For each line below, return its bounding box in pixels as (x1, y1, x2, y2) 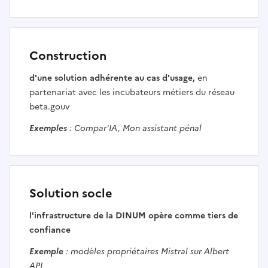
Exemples (29, 122, 67, 135)
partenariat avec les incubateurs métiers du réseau (29, 86, 234, 99)
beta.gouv (29, 100, 69, 114)
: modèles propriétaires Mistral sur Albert (63, 245, 229, 258)
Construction (29, 47, 106, 65)
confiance (29, 224, 71, 237)
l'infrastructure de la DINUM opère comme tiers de (29, 209, 238, 223)
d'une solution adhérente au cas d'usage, (29, 72, 195, 85)
